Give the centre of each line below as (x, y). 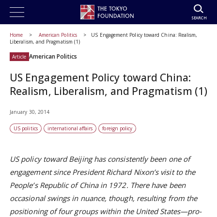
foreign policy (117, 128)
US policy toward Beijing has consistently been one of (100, 159)
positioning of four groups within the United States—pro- (106, 211)
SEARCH (199, 18)
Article (19, 57)
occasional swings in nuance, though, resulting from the (104, 198)
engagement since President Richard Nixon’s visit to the (103, 172)
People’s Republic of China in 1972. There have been (98, 185)
